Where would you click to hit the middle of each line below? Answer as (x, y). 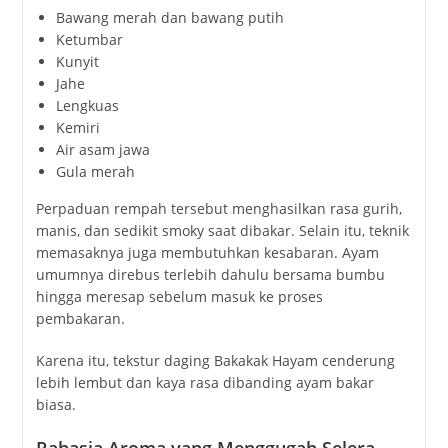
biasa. (55, 404)
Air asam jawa (102, 149)
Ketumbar (89, 39)
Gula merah (95, 171)
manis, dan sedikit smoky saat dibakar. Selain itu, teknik (222, 230)
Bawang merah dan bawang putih (169, 17)
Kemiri (77, 127)
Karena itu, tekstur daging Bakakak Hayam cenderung (215, 360)
